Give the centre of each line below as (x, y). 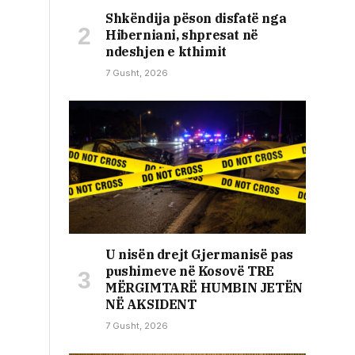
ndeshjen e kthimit (166, 52)
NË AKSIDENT (151, 305)
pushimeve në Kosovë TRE (190, 271)
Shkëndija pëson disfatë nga (196, 19)
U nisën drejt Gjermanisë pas (199, 255)
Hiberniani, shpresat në (182, 35)
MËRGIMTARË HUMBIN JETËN (204, 288)
